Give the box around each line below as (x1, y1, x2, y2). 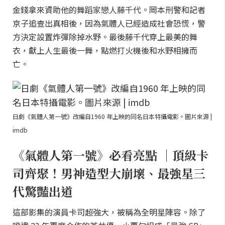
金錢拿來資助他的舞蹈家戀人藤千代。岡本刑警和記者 (13, 4, 205, 16)
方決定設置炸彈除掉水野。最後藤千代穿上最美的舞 (13, 31, 197, 43)
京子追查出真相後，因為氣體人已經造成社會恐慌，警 (13, 17, 205, 29)
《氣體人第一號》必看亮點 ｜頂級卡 (13, 146, 208, 164)
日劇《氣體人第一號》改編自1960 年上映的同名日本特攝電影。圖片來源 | (13, 112, 212, 121)
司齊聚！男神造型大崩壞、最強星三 (13, 164, 205, 182)
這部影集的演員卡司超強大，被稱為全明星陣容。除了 (13, 206, 205, 218)
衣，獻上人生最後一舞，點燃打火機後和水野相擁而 (13, 44, 197, 56)
